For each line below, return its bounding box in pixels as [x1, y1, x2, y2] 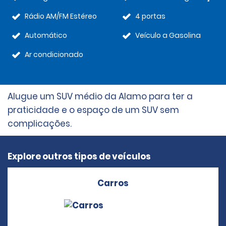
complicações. [8, 118, 74, 130]
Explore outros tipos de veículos [8, 150, 151, 162]
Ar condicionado [25, 49, 83, 60]
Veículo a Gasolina [135, 30, 201, 40]
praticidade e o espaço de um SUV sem [8, 104, 179, 116]
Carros [97, 177, 129, 189]
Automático [25, 30, 67, 40]
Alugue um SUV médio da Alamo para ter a [8, 90, 193, 102]
